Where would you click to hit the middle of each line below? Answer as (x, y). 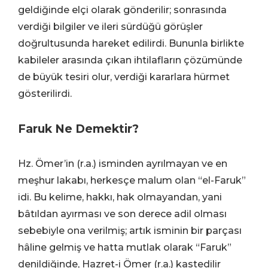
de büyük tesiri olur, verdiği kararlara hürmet (124, 77)
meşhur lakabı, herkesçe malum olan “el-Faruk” (132, 180)
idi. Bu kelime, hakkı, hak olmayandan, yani (120, 197)
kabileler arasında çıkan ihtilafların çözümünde (130, 60)
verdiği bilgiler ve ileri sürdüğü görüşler (110, 26)
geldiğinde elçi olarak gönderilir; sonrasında (122, 10)
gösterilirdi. (45, 93)
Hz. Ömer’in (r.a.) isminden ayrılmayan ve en (123, 163)
